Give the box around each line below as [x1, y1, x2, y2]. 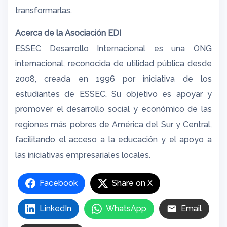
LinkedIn [40, 204, 71, 213]
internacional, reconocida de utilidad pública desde [15, 59, 212, 68]
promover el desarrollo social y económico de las [15, 104, 212, 114]
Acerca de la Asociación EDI [15, 28, 121, 38]
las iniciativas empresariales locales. [15, 150, 150, 160]
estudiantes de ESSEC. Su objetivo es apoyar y [15, 89, 212, 99]
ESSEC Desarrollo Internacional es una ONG [15, 44, 212, 53]
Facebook [40, 178, 78, 188]
